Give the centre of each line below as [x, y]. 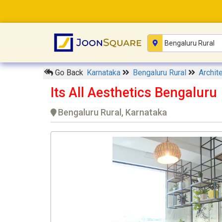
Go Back [68, 73]
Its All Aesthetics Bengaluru [134, 93]
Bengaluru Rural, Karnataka [112, 112]
